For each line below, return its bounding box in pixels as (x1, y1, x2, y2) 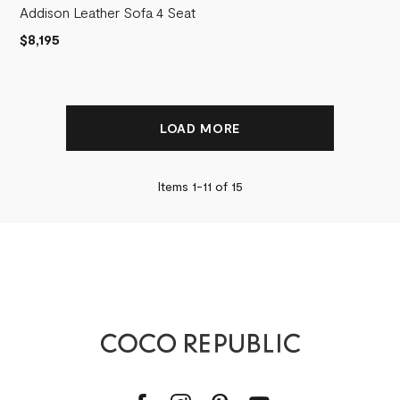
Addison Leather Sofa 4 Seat (20, 3, 196, 21)
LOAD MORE (159, 120, 241, 136)
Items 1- (157, 178, 203, 194)
